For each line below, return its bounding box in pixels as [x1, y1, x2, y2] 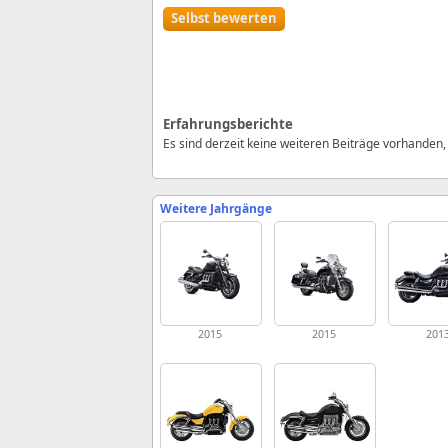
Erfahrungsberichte [163, 115, 293, 134]
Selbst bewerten [171, 9, 277, 28]
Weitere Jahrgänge [160, 200, 272, 218]
